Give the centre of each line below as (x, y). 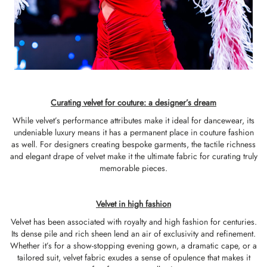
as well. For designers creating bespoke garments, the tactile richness (133, 144)
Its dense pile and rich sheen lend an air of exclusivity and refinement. (133, 234)
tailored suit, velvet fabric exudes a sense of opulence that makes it (133, 257)
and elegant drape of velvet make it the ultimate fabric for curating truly (133, 156)
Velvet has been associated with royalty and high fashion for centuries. (133, 222)
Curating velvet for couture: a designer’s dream (133, 103)
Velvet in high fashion (133, 204)
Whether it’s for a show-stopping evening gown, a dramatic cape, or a (133, 246)
